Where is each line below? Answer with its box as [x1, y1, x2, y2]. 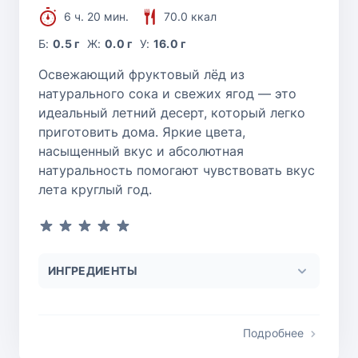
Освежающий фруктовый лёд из [38, 66, 245, 82]
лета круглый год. [38, 181, 152, 197]
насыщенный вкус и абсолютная [38, 142, 244, 159]
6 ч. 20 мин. [64, 9, 129, 23]
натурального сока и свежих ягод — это [38, 85, 296, 101]
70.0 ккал [164, 9, 217, 23]
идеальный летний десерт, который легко [38, 104, 305, 121]
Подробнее [243, 325, 304, 340]
